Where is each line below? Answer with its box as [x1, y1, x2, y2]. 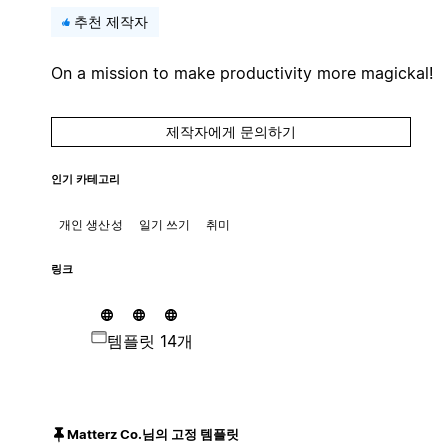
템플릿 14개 [106, 330, 193, 351]
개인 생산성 [58, 216, 123, 232]
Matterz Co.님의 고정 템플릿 [66, 426, 239, 443]
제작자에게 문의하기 [165, 122, 296, 140]
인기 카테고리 [50, 172, 120, 186]
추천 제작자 [73, 12, 148, 30]
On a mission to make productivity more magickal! [50, 62, 433, 83]
